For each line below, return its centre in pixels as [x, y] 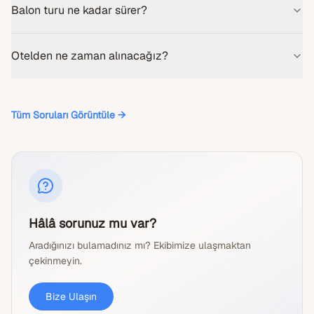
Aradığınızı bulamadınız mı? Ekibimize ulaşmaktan [140, 245]
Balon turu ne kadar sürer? [79, 10]
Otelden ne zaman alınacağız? [90, 55]
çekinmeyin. [55, 260]
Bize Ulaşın [71, 296]
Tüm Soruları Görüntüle [63, 115]
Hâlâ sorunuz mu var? [93, 223]
